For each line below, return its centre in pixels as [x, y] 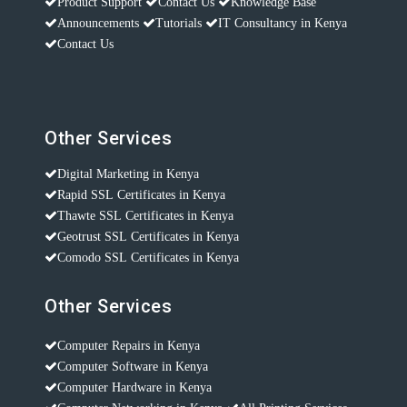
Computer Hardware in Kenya [134, 387]
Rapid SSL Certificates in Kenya [141, 195]
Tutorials [179, 23]
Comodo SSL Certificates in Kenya [148, 258]
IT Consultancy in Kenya [283, 23]
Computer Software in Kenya [133, 367]
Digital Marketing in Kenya [128, 174]
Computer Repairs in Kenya [129, 346]
